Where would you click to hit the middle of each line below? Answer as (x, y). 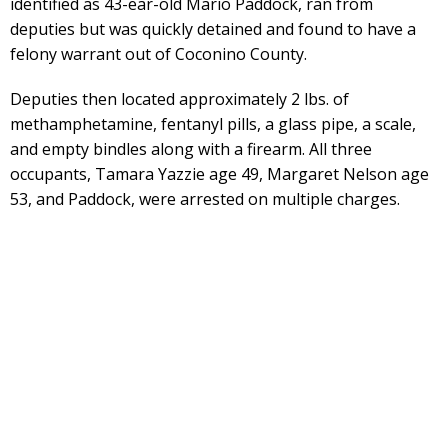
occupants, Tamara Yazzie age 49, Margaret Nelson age (219, 173)
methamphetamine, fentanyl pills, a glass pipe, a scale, (213, 123)
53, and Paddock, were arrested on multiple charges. (205, 198)
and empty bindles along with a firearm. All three (191, 148)
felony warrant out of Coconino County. (158, 53)
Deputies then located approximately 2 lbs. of (179, 98)
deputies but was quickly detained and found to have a (213, 28)
